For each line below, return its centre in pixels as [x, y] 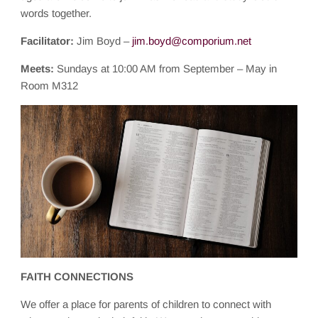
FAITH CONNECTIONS [77, 276]
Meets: [39, 68]
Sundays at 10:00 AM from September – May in [167, 68]
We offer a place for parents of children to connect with [146, 304]
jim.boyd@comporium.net [192, 40]
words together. [56, 13]
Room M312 [50, 85]
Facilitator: [48, 40]
